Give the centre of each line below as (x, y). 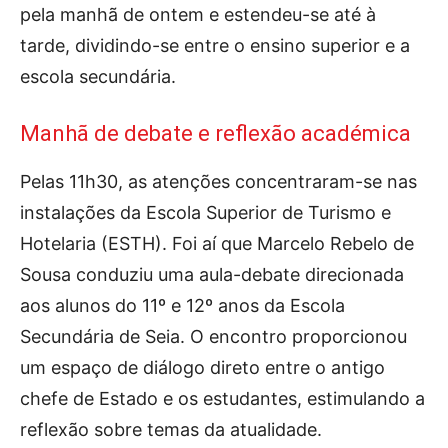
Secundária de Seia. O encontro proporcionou (213, 336)
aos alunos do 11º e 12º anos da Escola (182, 305)
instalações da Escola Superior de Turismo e (205, 212)
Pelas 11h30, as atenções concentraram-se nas (218, 181)
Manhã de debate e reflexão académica (215, 133)
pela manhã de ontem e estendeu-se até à (198, 14)
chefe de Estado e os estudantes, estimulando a (222, 398)
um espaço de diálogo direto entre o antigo (202, 367)
